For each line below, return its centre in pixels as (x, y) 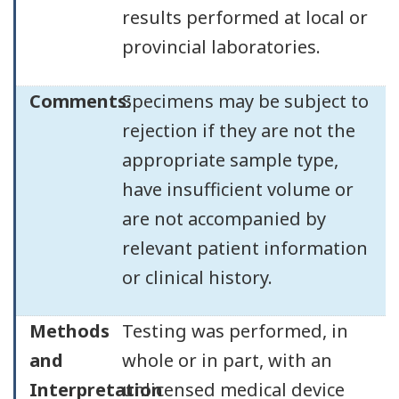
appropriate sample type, (230, 159)
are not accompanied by (224, 218)
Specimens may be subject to (245, 101)
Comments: (80, 101)
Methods (69, 331)
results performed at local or (244, 17)
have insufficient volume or (237, 189)
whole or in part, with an (227, 360)
